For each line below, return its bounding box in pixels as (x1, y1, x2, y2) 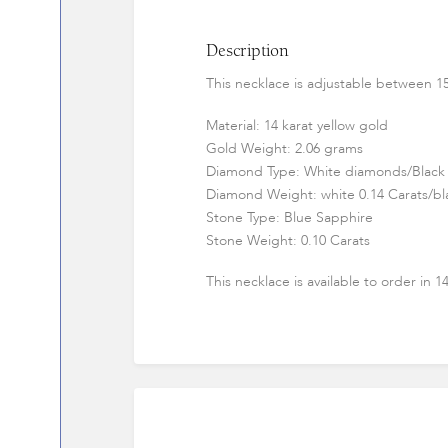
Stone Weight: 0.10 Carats (205, 230, 370, 250)
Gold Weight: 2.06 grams (205, 138, 363, 158)
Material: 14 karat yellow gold (205, 115, 388, 135)
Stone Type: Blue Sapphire (205, 207, 373, 227)
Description (205, 41, 289, 62)
